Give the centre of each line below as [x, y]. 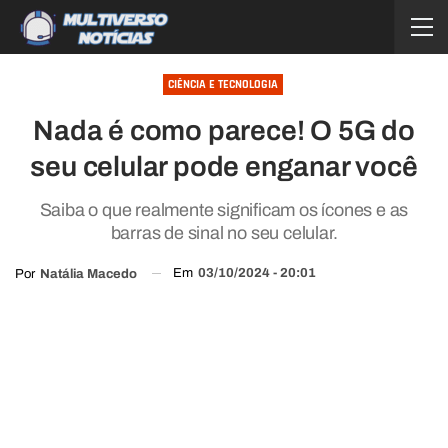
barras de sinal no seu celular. [224, 233]
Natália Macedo [88, 273]
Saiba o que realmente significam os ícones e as [224, 210]
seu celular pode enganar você [224, 166]
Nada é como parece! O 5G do [224, 130]
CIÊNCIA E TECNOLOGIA [222, 84]
